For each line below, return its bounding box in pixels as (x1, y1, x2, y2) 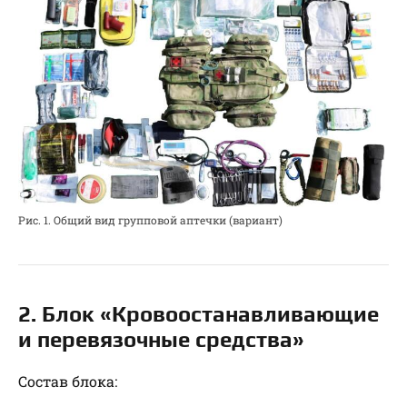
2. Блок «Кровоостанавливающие (18, 301, 379, 326)
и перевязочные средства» (18, 326, 304, 352)
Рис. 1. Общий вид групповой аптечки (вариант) (18, 212, 283, 227)
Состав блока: (18, 371, 117, 391)
